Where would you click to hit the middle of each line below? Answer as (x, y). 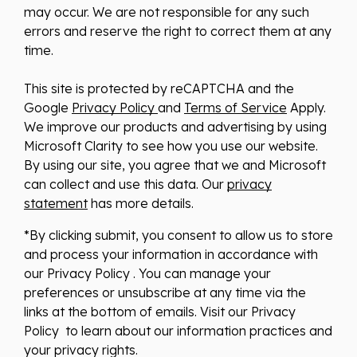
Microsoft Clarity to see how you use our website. (171, 145)
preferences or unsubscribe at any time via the (165, 292)
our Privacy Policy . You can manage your (147, 273)
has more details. (141, 203)
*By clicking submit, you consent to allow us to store (178, 235)
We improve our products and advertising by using (175, 126)
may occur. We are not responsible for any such (167, 12)
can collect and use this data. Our (126, 184)
